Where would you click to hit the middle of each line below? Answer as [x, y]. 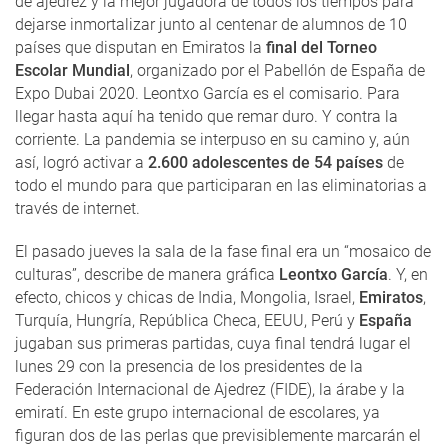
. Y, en [408, 274]
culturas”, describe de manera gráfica [147, 274]
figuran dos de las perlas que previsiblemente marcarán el [218, 435]
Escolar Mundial [72, 70]
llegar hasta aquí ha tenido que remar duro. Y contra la [206, 116]
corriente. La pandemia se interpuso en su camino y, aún [212, 139]
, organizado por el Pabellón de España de [277, 70]
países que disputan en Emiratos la [138, 47]
